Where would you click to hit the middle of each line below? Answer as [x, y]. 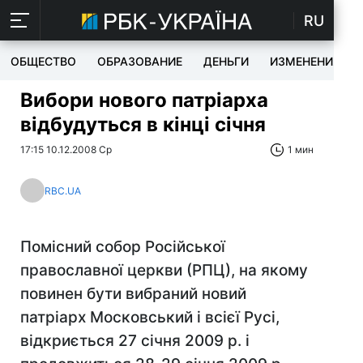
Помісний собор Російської [123, 247]
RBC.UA [63, 190]
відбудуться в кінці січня [143, 124]
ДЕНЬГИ [226, 61]
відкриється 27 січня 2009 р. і [135, 341]
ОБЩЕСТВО [43, 61]
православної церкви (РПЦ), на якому [164, 270]
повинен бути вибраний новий [133, 294]
